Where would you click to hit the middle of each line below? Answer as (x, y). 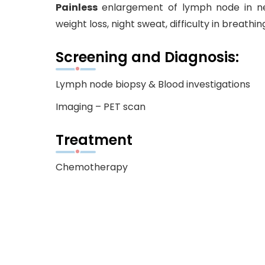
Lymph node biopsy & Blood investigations (153, 84)
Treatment (94, 140)
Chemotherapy (91, 167)
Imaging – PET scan (100, 107)
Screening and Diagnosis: (147, 57)
